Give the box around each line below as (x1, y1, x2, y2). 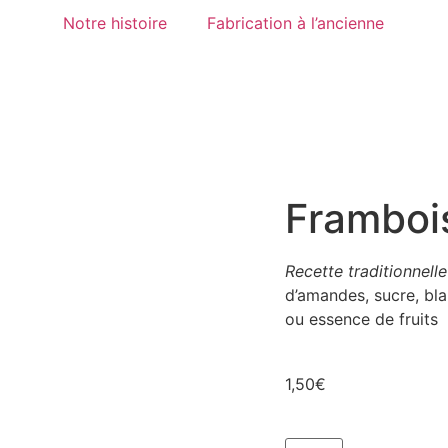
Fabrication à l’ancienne (207, 13, 385, 33)
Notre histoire (63, 13, 168, 33)
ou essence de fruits (285, 309, 438, 329)
